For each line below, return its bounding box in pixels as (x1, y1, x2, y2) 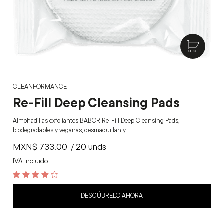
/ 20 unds (71, 140, 106, 152)
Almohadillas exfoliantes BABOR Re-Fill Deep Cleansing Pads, (13, 116, 179, 124)
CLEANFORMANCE (13, 82, 67, 90)
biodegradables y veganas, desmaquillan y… (13, 125, 129, 134)
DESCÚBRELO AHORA (81, 191, 143, 199)
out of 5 (13, 187, 38, 194)
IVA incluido (13, 156, 48, 165)
